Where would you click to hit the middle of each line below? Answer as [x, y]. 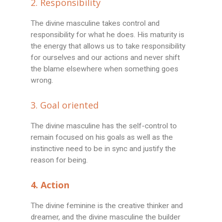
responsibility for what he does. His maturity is [108, 35]
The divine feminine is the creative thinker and [107, 206]
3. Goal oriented [65, 105]
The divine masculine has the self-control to [104, 126]
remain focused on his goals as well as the [102, 138]
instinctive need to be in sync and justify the [104, 149]
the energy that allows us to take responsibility [108, 46]
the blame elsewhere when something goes [105, 69]
